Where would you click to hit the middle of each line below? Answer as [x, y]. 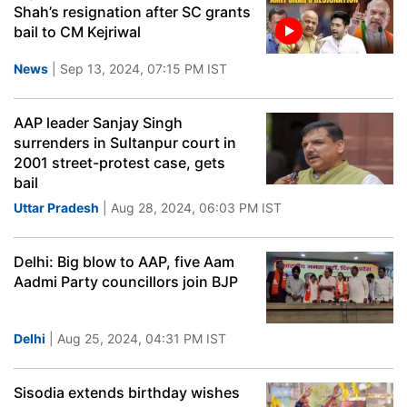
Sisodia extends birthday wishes [127, 392]
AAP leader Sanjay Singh [98, 123]
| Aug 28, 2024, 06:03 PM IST [190, 208]
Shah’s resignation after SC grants [132, 12]
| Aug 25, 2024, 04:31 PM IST [136, 338]
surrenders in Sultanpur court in [125, 143]
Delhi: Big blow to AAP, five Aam [124, 262]
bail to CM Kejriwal [77, 32]
